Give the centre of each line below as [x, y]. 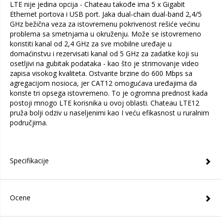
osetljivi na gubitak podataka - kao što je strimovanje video [104, 63]
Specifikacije [29, 161]
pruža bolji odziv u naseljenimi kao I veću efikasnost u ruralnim [110, 113]
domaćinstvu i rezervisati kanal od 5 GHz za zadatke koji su [104, 54]
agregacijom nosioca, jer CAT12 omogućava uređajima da [103, 83]
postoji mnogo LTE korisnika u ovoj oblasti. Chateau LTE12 [105, 103]
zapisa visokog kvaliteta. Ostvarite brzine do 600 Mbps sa [101, 73]
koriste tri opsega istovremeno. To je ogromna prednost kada [109, 93]
